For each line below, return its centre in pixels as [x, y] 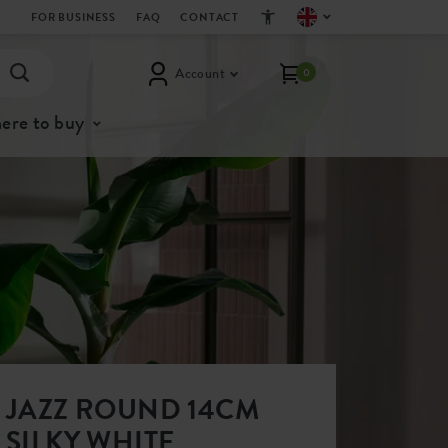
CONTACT [210, 17]
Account [200, 73]
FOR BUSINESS [73, 17]
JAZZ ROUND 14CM [132, 409]
